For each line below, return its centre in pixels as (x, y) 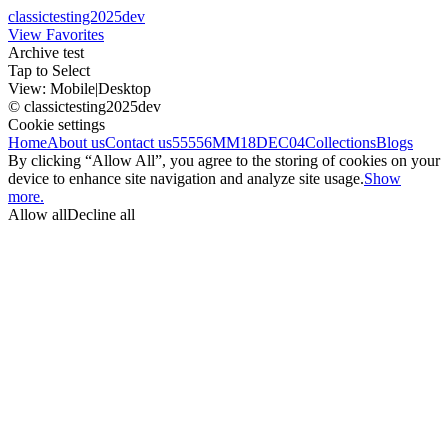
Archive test (46, 52)
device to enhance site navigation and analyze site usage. (186, 178)
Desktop (124, 88)
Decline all (101, 214)
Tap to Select (49, 70)
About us (76, 142)
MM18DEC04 (258, 142)
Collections (340, 142)
